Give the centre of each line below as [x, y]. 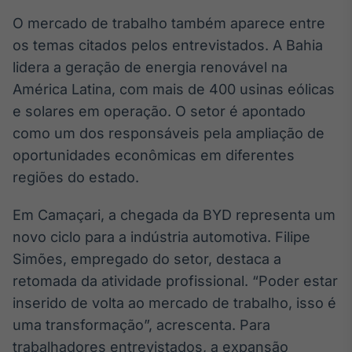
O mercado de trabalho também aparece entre [169, 23]
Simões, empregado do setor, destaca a [147, 258]
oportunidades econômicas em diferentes [154, 155]
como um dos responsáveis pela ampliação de [169, 133]
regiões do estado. [76, 177]
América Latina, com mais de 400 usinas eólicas [174, 89]
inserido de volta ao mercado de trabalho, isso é [174, 302]
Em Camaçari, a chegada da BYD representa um [174, 214]
